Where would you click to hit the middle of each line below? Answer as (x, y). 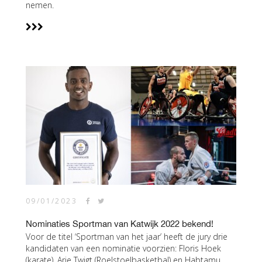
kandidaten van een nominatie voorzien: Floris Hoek (123, 248)
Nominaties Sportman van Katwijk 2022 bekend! (120, 224)
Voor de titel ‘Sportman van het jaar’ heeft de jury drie (127, 237)
